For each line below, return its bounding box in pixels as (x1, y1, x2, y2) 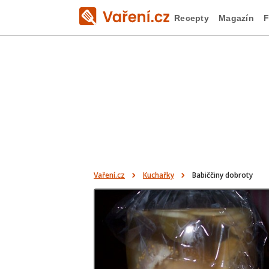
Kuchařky (143, 170, 174, 180)
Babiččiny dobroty (192, 170, 253, 180)
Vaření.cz (94, 170, 125, 180)
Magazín (218, 13, 254, 23)
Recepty (174, 13, 209, 23)
